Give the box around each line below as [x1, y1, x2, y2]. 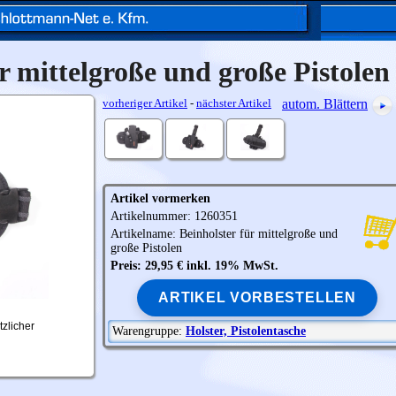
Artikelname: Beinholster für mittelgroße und [110, 227, 338, 240]
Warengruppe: [112, 324, 186, 338]
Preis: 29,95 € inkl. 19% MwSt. [110, 259, 278, 272]
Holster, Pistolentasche [186, 324, 306, 338]
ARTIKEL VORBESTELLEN [158, 290, 356, 305]
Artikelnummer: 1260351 [110, 209, 238, 223]
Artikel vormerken [110, 192, 210, 205]
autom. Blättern [282, 96, 368, 112]
